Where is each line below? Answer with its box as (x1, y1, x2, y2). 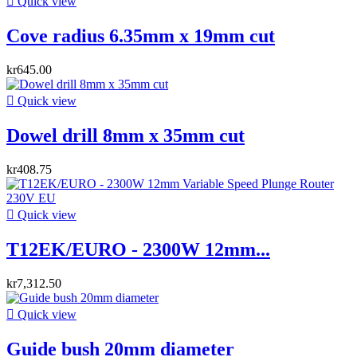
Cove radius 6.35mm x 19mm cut (6, 25, 275, 47)
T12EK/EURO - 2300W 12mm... (6, 238, 270, 260)
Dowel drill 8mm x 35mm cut (6, 125, 245, 147)
